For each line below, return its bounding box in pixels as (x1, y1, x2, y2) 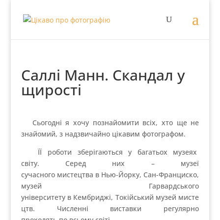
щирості (21, 80, 82, 100)
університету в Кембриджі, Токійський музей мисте (21, 192, 199, 202)
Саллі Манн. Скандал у (21, 65, 185, 85)
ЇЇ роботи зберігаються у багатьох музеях (21, 147, 199, 157)
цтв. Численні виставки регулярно (21, 204, 199, 213)
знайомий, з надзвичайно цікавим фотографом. (21, 129, 186, 138)
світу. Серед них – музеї (21, 159, 199, 168)
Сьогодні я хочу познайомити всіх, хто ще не (21, 118, 199, 127)
